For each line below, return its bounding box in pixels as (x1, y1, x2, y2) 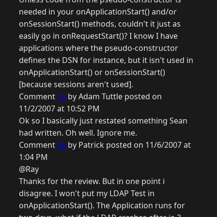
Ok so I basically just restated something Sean (19, 115, 187, 126)
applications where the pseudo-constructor (19, 43, 178, 54)
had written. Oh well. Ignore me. (19, 127, 137, 139)
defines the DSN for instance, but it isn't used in (19, 55, 193, 66)
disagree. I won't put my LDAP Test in (19, 188, 155, 199)
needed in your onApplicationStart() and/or (19, 6, 177, 17)
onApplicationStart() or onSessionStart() (19, 67, 165, 78)
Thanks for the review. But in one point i (19, 176, 165, 187)
